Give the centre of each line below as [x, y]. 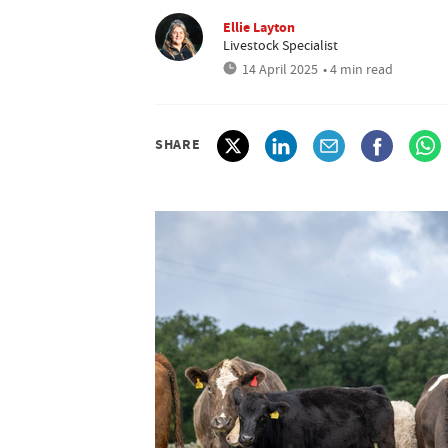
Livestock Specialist [280, 45]
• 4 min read [358, 69]
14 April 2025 [280, 69]
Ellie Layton [259, 27]
